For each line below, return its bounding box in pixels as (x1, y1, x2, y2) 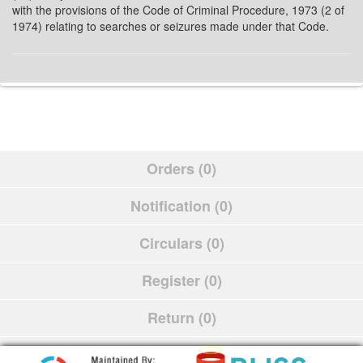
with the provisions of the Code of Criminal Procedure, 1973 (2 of (12, 2, 344, 18)
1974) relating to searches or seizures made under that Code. (12, 18, 329, 34)
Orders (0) (147, 158, 216, 179)
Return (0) (147, 307, 216, 328)
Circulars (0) (139, 233, 224, 254)
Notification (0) (130, 195, 233, 216)
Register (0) (141, 270, 222, 291)
